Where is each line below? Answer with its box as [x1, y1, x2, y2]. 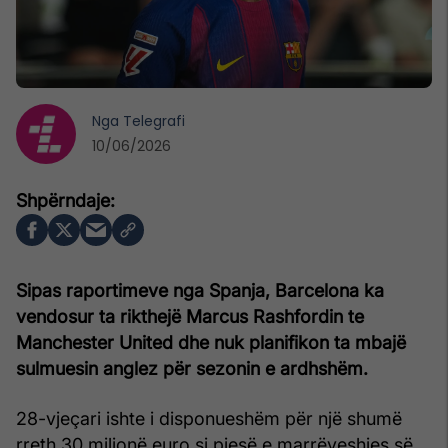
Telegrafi [123, 110, 185, 131]
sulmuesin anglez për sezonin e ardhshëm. [16, 357, 368, 379]
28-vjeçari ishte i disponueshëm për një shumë [16, 407, 402, 429]
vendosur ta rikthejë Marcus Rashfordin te [16, 305, 364, 327]
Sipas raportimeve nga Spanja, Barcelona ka [16, 279, 384, 301]
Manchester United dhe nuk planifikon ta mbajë [16, 331, 406, 353]
